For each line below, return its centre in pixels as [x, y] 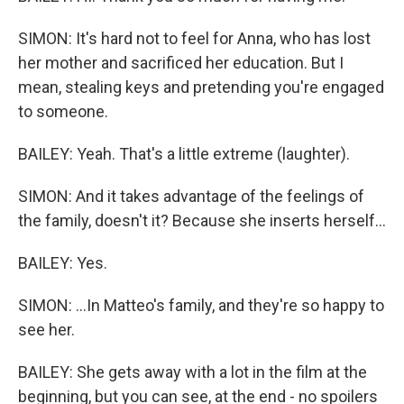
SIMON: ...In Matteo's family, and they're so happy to [201, 305]
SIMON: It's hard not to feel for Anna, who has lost [194, 38]
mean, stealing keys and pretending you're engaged [201, 87]
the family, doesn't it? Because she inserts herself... [202, 220]
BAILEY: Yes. [63, 263]
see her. [46, 330]
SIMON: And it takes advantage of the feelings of [191, 196]
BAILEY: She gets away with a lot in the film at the [193, 372]
